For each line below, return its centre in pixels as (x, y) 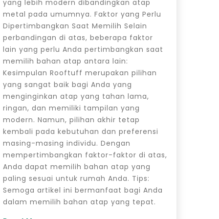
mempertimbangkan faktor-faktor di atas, (85, 155)
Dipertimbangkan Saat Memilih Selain (75, 26)
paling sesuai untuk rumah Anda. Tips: (76, 178)
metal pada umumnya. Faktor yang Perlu (82, 14)
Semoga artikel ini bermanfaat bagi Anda (83, 190)
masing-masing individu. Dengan (66, 143)
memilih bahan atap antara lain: (65, 61)
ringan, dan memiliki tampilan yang (71, 108)
